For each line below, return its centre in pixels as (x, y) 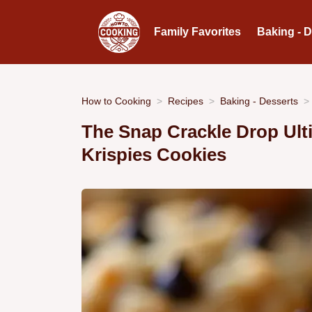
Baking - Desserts (259, 101)
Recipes (186, 101)
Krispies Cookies (154, 155)
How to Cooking (116, 101)
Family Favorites (197, 32)
